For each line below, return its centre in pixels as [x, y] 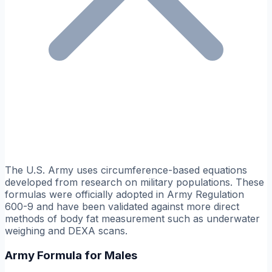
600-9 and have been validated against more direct [122, 207]
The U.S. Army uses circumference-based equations [126, 170]
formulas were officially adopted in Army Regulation [124, 195]
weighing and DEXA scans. [66, 231]
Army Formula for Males [71, 255]
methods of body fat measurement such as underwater [132, 219]
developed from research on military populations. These [134, 182]
